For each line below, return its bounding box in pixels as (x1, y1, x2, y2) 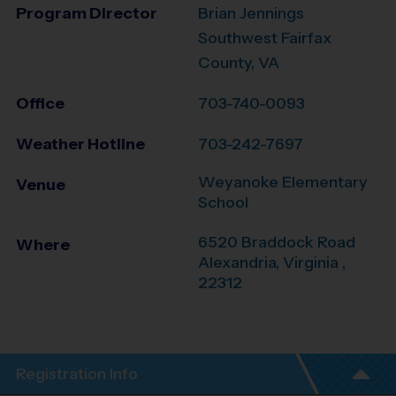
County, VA (198, 52, 279, 72)
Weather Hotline (16, 133, 145, 154)
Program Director (16, 3, 157, 23)
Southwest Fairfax (198, 27, 331, 48)
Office (16, 93, 65, 113)
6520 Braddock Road (198, 232, 355, 253)
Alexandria (198, 253, 276, 273)
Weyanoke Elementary (198, 171, 368, 192)
